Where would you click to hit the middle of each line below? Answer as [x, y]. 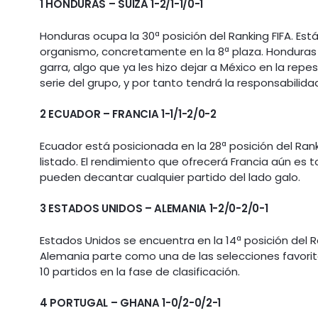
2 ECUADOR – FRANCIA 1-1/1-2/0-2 [128, 114]
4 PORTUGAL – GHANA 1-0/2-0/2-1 [131, 303]
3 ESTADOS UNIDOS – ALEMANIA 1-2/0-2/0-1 [154, 209]
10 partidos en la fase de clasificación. [140, 271]
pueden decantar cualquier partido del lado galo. [170, 177]
